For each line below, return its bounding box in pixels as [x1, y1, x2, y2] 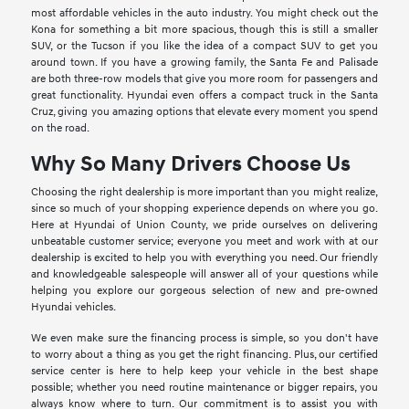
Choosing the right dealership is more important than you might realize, [31, 185, 378, 200]
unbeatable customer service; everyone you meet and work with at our [31, 235, 378, 249]
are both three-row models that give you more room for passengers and [31, 72, 378, 87]
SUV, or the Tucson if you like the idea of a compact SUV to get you [31, 39, 378, 54]
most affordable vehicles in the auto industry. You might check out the [31, 6, 378, 21]
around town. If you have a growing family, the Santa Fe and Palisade [31, 56, 378, 70]
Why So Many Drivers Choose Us [31, 151, 351, 179]
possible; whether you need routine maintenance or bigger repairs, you [31, 381, 378, 395]
